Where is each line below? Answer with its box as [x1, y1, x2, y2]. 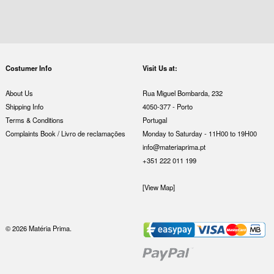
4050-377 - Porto [142, 101, 193, 111]
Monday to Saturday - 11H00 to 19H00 [142, 128, 257, 138]
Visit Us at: [142, 63, 177, 73]
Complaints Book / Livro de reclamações [5, 128, 125, 138]
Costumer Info [5, 63, 52, 73]
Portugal [142, 114, 167, 125]
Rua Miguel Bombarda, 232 [142, 87, 223, 98]
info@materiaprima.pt [142, 141, 206, 152]
